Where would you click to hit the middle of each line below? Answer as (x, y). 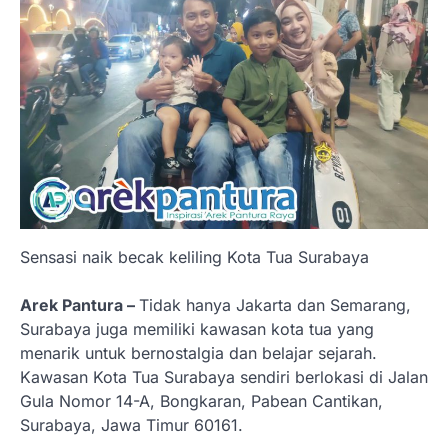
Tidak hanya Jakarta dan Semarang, (275, 305)
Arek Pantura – (79, 305)
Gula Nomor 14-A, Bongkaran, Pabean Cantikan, (201, 401)
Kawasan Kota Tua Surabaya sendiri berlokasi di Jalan (224, 377)
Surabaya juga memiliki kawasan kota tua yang (197, 329)
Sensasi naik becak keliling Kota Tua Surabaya (194, 257)
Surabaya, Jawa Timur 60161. (131, 425)
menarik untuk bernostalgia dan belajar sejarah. (198, 353)
